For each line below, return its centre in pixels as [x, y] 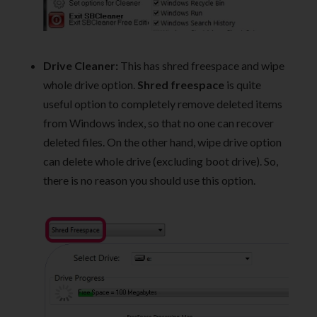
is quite [243, 85]
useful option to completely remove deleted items [163, 104]
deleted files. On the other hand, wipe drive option [162, 142]
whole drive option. [90, 85]
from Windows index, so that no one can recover [158, 123]
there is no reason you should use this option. [149, 180]
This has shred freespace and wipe [201, 66]
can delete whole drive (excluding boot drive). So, [161, 161]
